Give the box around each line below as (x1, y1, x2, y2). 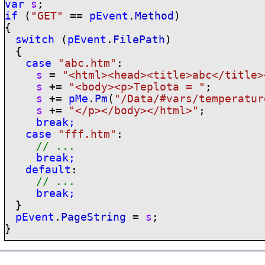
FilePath (112, 34, 165, 46)
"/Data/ (114, 93, 160, 105)
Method (135, 10, 174, 22)
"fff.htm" (58, 128, 117, 141)
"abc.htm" (58, 57, 117, 70)
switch (15, 34, 54, 46)
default (25, 164, 72, 176)
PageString (60, 211, 126, 224)
